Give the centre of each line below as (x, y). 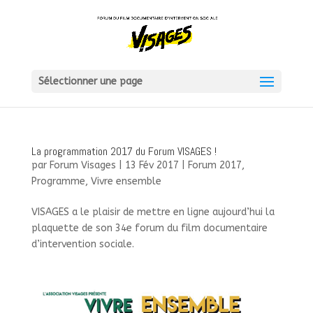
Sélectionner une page (90, 81)
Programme (58, 181)
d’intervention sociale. (82, 244)
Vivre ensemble (126, 181)
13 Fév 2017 (152, 165)
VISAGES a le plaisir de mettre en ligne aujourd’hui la (153, 212)
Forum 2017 (214, 165)
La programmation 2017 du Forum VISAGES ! (124, 151)
